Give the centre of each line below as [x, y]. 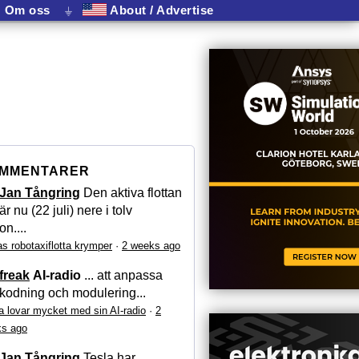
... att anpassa [122, 275]
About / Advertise [160, 10]
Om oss [27, 10]
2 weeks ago [151, 246]
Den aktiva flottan [133, 193]
